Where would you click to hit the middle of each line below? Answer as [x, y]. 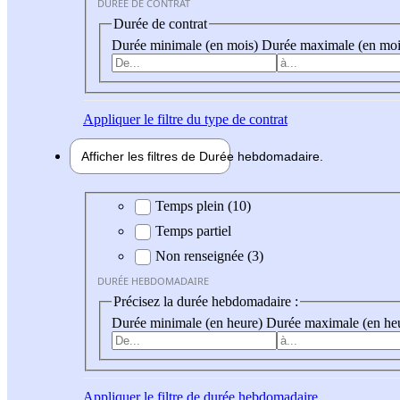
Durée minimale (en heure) [189, 322]
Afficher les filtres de [140, 156]
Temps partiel [193, 231]
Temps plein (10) [203, 206]
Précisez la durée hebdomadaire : [206, 302]
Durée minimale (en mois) [187, 45]
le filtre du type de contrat [214, 119]
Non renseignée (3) [209, 256]
